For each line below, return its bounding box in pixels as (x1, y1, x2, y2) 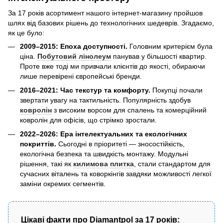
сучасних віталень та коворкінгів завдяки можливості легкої (20, 170, 212, 178)
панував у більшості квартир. (111, 52, 207, 60)
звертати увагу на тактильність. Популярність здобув (20, 96, 191, 104)
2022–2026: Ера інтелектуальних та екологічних (20, 130, 187, 138)
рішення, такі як (20, 160, 73, 168)
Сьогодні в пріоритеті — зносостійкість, (56, 140, 185, 148)
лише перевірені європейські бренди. (20, 72, 142, 80)
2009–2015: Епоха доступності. (20, 42, 127, 50)
